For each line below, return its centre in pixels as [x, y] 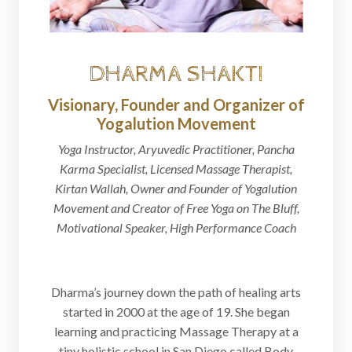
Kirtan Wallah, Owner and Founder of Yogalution [176, 189]
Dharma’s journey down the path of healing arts [176, 292]
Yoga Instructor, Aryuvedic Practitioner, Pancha [176, 149]
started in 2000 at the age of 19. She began [176, 312]
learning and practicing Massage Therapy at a [176, 332]
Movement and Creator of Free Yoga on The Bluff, [176, 208]
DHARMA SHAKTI [176, 75]
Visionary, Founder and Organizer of [176, 105]
